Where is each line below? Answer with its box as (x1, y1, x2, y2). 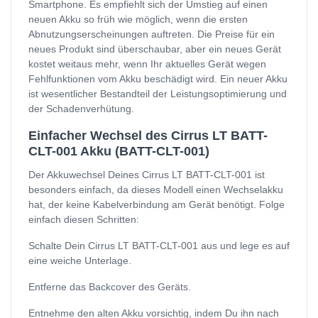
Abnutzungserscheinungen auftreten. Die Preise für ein (28, 28, 275, 40)
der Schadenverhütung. (28, 103, 134, 115)
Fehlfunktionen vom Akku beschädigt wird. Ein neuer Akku (28, 73, 287, 85)
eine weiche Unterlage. (28, 255, 131, 267)
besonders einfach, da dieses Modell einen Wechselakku (28, 184, 283, 196)
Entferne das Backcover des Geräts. (28, 281, 191, 293)
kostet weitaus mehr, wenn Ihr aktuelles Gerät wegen (28, 58, 266, 70)
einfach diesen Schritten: (28, 214, 139, 226)
